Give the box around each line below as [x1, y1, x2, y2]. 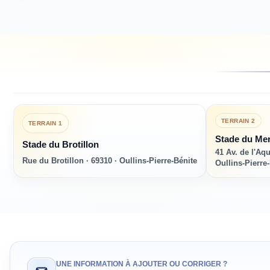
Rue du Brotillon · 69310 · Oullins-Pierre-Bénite [22, 155, 197, 165]
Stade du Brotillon [22, 139, 99, 150]
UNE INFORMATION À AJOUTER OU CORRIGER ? [56, 260, 227, 269]
